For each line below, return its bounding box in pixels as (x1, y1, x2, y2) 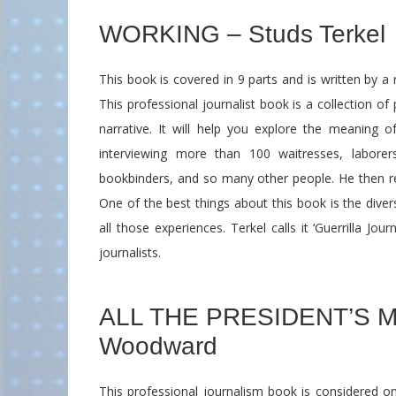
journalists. (99, 244, 161, 261)
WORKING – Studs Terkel (99, 20, 385, 48)
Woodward (99, 332, 217, 360)
